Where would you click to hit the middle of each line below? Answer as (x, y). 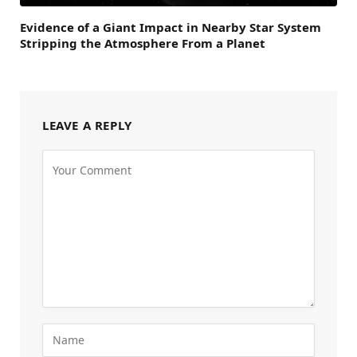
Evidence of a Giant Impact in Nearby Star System (171, 27)
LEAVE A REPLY (87, 125)
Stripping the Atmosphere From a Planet (143, 43)
